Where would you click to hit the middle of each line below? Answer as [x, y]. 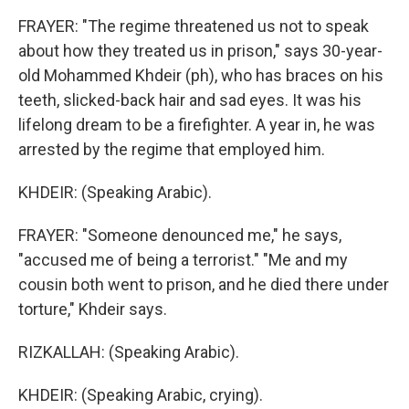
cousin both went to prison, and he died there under [204, 284]
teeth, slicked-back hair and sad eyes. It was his [190, 100]
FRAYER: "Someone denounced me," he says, [180, 235]
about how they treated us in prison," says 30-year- [200, 51]
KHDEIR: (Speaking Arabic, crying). [141, 395]
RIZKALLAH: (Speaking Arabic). [129, 352]
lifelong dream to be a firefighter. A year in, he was [197, 125]
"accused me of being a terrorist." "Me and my [183, 260]
